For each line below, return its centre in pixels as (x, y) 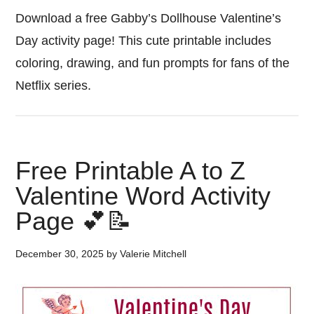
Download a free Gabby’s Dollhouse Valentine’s (149, 18)
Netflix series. (54, 86)
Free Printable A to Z (131, 171)
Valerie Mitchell (153, 254)
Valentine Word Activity (143, 196)
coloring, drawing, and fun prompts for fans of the (153, 63)
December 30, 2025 (60, 254)
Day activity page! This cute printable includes (144, 41)
